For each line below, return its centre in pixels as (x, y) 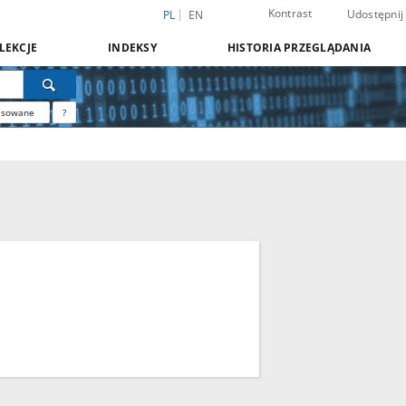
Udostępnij (375, 14)
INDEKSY (132, 48)
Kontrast (290, 13)
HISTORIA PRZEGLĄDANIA (299, 48)
